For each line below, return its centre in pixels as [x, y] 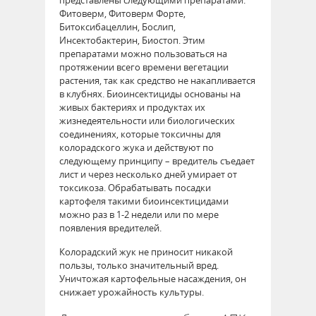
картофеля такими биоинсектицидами [144, 201]
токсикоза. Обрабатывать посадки [135, 187]
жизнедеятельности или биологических [147, 120]
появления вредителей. [110, 227]
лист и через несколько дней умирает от [148, 174]
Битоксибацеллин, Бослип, [117, 26]
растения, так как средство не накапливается [157, 80]
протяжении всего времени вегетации [144, 67]
